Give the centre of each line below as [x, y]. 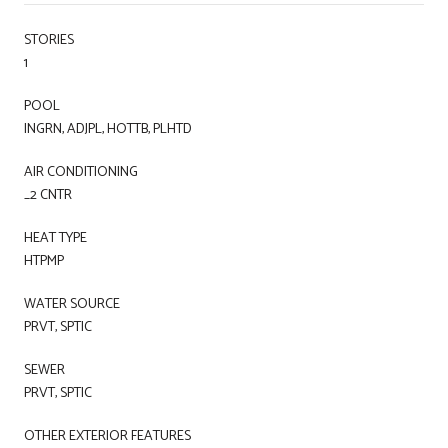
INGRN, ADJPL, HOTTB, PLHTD [108, 129]
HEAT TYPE [55, 238]
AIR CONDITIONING [81, 172]
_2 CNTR [48, 195]
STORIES [49, 40]
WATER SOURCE [72, 304]
